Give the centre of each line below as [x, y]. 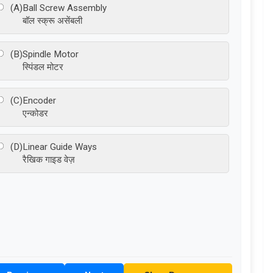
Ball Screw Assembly [65, 8]
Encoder [39, 101]
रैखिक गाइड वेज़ [49, 160]
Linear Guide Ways [60, 147]
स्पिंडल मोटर [43, 67]
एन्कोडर [35, 113]
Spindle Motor [51, 54]
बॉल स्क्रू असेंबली [52, 21]
